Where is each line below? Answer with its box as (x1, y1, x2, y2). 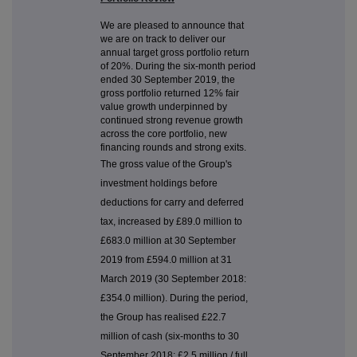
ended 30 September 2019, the (100, 74, 235, 86)
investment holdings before (100, 178, 218, 190)
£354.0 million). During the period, (100, 292, 248, 304)
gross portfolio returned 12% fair (100, 88, 239, 100)
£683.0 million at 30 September (100, 235, 236, 247)
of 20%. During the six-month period (100, 61, 256, 73)
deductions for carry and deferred (100, 197, 244, 209)
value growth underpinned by (100, 101, 227, 113)
